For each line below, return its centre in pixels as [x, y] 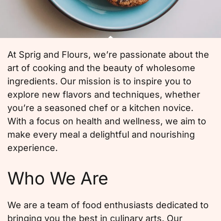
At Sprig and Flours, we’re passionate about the [108, 55]
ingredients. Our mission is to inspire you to [99, 81]
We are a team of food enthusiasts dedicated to [108, 205]
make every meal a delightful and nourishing [101, 135]
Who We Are [58, 178]
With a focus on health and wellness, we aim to [107, 121]
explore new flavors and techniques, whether [104, 95]
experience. [33, 148]
